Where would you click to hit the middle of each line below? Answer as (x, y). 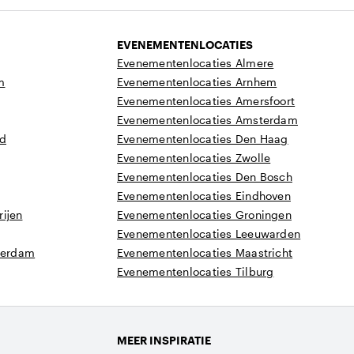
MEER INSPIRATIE (164, 340)
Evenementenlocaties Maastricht (205, 252)
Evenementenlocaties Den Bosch (205, 177)
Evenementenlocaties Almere (196, 63)
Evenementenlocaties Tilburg (196, 271)
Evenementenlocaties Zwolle (194, 158)
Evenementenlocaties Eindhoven (204, 196)
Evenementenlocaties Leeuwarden (209, 233)
